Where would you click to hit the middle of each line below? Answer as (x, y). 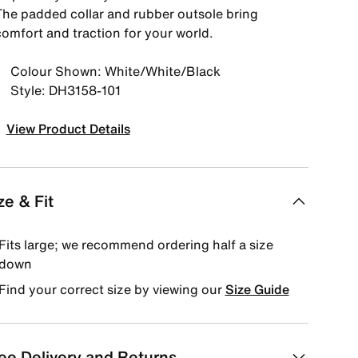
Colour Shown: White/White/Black (115, 71)
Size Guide (257, 289)
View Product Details (68, 129)
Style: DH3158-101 (65, 90)
